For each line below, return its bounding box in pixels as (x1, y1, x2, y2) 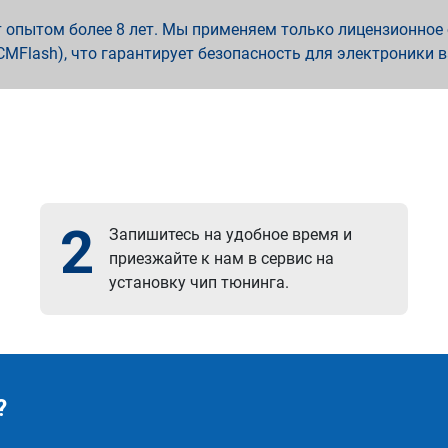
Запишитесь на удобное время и (109, 225, 353, 244)
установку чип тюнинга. (109, 273, 290, 292)
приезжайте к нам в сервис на (109, 249, 335, 268)
